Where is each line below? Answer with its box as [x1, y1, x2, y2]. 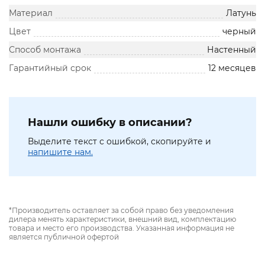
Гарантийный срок [9, 63, 91, 74]
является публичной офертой [9, 232, 119, 242]
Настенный [207, 44, 256, 56]
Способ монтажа [9, 44, 81, 56]
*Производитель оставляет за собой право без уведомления [9, 206, 234, 215]
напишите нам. [28, 147, 93, 158]
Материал [9, 8, 53, 19]
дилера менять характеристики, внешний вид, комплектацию [9, 215, 236, 224]
